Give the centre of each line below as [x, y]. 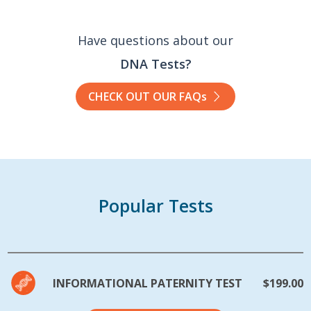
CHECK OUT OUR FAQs [147, 96]
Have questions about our [155, 40]
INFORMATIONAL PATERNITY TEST [148, 283]
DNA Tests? [155, 64]
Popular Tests [155, 205]
